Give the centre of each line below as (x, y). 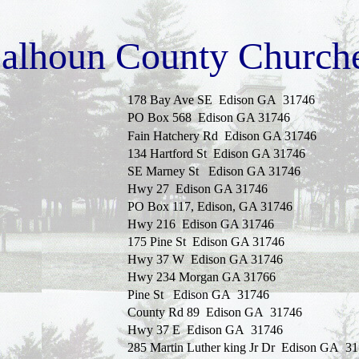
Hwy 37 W (159, 259)
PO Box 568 (159, 117)
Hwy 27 (151, 189)
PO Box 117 (159, 206)
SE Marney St (167, 171)
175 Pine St (156, 242)
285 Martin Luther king (188, 347)
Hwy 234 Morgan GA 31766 (201, 277)
